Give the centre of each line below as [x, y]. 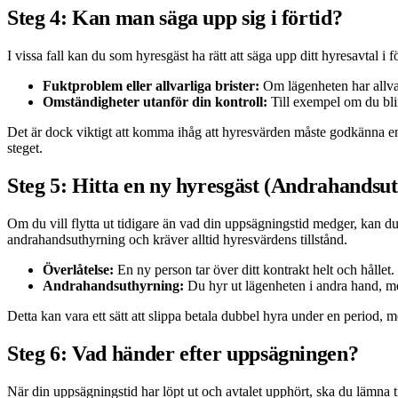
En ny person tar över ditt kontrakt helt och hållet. [254, 269]
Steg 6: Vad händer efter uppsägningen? [183, 353]
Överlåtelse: [78, 269]
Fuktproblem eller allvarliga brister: [151, 85]
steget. [25, 147]
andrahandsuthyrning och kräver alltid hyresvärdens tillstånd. [177, 239]
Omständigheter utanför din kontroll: [155, 101]
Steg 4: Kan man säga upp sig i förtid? [175, 17]
